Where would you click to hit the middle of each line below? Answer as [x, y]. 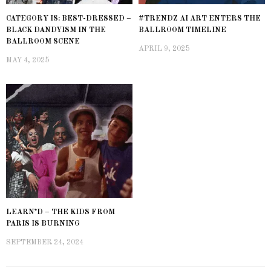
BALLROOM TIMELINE [182, 31]
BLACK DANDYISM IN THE [56, 31]
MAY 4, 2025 [28, 61]
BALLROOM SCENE [43, 42]
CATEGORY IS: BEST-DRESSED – [69, 19]
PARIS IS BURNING [43, 224]
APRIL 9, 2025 [164, 49]
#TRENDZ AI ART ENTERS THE [200, 19]
